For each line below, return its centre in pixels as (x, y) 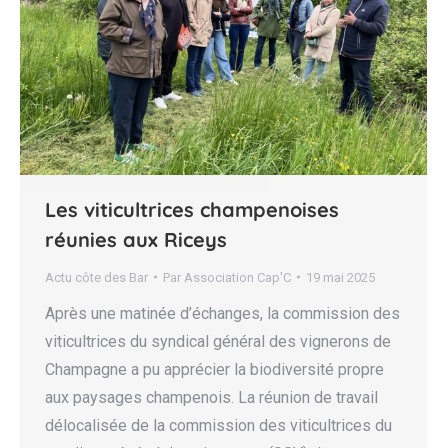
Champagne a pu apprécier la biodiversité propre (214, 369)
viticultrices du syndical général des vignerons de (218, 341)
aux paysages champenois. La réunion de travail (211, 397)
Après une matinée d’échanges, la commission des (222, 313)
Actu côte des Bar (96, 277)
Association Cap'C (237, 277)
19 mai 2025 (340, 277)
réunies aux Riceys (136, 239)
